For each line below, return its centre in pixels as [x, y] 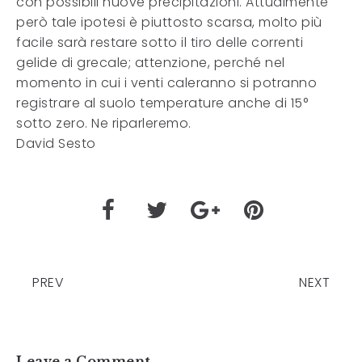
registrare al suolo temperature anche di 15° [162, 103]
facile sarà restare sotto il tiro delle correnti [160, 42]
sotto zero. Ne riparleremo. [104, 123]
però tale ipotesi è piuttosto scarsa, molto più [169, 22]
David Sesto [56, 143]
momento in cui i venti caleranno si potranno [166, 83]
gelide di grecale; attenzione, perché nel [151, 63]
